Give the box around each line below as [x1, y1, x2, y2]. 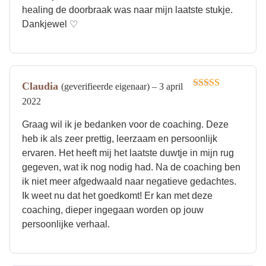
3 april [159, 81, 183, 92]
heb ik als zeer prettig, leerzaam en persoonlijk [22, 133, 217, 144]
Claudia [22, 80, 61, 93]
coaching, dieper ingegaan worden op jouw [22, 204, 204, 215]
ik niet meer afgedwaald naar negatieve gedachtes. [22, 176, 236, 186]
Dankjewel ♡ [22, 19, 78, 30]
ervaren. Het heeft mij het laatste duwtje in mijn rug [22, 147, 234, 158]
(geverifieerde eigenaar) [61, 81, 150, 92]
